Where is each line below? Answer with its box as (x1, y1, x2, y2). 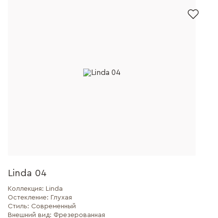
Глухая (51, 194, 72, 201)
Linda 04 (8, 168, 47, 178)
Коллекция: (8, 185, 46, 192)
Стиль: (8, 203, 31, 210)
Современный (31, 203, 76, 210)
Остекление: (8, 194, 51, 201)
